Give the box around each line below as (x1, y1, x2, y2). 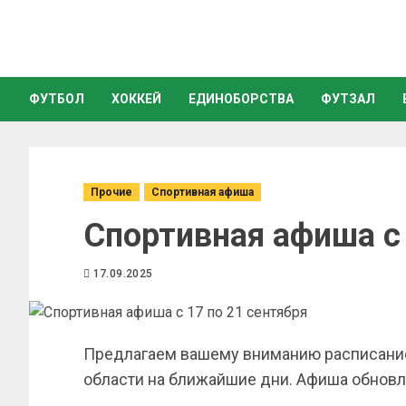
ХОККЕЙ (111, 92, 161, 106)
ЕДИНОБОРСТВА (188, 92, 294, 106)
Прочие (91, 186, 132, 198)
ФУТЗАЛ (321, 92, 375, 106)
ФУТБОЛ (29, 92, 84, 106)
